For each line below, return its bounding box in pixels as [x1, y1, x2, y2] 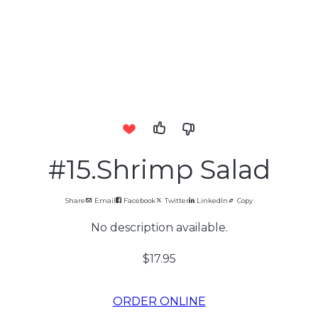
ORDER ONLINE [112, 295, 206, 308]
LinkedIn [194, 197, 228, 204]
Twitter [163, 197, 189, 204]
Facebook [121, 197, 155, 204]
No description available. [90, 221, 228, 234]
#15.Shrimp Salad [48, 153, 270, 185]
